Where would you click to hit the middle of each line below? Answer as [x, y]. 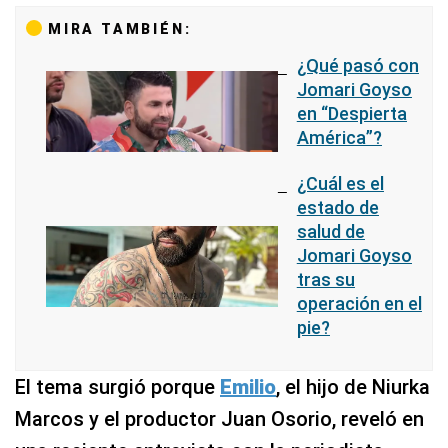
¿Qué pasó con [357, 65]
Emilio [248, 387]
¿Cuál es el [340, 183]
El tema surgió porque [117, 387]
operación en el [359, 303]
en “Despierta [351, 113]
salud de [330, 231]
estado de [337, 207]
